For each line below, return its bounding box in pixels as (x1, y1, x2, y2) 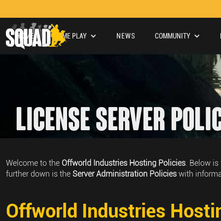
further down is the (6, 169, 73, 179)
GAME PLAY (54, 32, 87, 40)
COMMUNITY (155, 32, 190, 40)
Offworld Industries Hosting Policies (62, 158, 185, 168)
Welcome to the (6, 158, 62, 168)
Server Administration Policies (73, 169, 177, 179)
